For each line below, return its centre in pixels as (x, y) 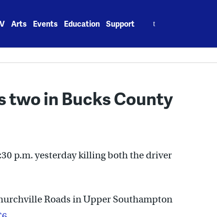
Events (46, 23)
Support (121, 23)
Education (82, 23)
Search (154, 18)
